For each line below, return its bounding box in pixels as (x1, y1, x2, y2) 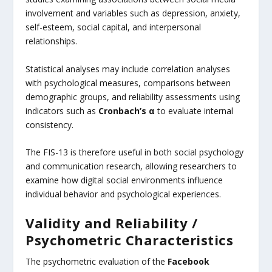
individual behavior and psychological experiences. (25, 188, 222, 200)
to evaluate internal (155, 104, 234, 117)
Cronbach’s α (98, 104, 155, 117)
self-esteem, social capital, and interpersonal (25, 21, 202, 33)
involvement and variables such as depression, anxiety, (25, 7, 241, 19)
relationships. (25, 35, 78, 47)
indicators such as (25, 104, 99, 117)
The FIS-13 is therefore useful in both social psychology (25, 146, 244, 158)
